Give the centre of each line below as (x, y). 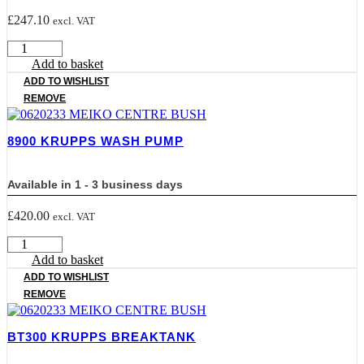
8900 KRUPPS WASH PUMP (95, 141)
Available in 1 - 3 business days (95, 184)
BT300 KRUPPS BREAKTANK (102, 336)
